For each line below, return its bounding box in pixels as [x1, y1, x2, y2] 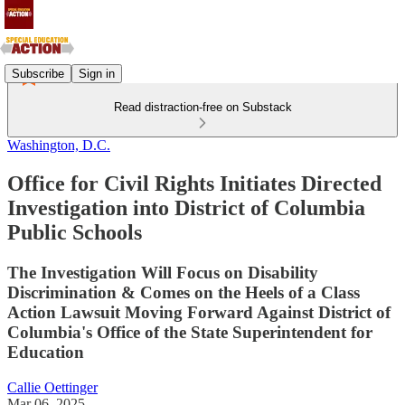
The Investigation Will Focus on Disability [7, 262, 318, 282]
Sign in [79, 66, 115, 80]
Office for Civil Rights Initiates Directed [7, 171, 381, 195]
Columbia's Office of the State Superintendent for [7, 322, 372, 342]
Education [7, 342, 84, 362]
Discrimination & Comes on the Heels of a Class [7, 282, 360, 302]
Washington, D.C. [7, 137, 110, 153]
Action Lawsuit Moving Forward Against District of [7, 302, 391, 322]
